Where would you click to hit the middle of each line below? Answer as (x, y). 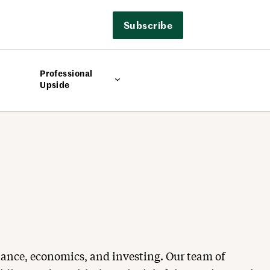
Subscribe (148, 24)
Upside (55, 84)
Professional (66, 73)
